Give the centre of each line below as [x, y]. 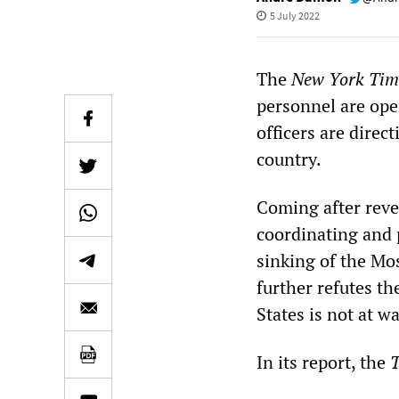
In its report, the [321, 362]
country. [289, 159]
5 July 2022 [294, 16]
